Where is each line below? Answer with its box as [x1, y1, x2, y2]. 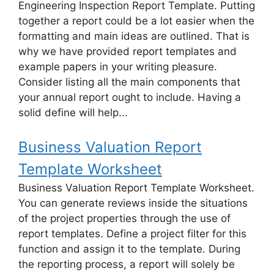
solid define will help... [18, 106, 128, 119]
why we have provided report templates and [18, 45, 237, 58]
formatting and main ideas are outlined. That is [18, 30, 250, 43]
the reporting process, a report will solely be [18, 257, 235, 270]
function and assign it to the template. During [18, 242, 240, 255]
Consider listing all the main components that [18, 76, 240, 89]
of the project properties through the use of [18, 212, 231, 224]
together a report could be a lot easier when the [18, 15, 254, 28]
